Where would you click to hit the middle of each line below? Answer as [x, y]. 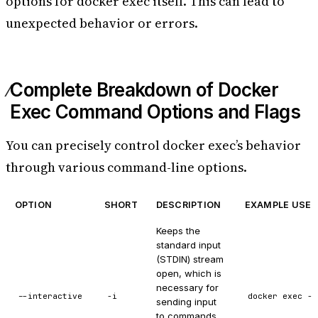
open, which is [189, 274]
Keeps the [178, 231]
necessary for [187, 288]
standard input [188, 245]
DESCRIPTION [188, 205]
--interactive [50, 296]
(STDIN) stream [190, 259]
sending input [186, 302]
